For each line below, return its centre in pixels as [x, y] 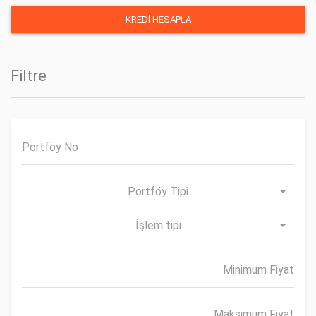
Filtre [29, 76]
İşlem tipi [158, 225]
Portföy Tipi [158, 192]
